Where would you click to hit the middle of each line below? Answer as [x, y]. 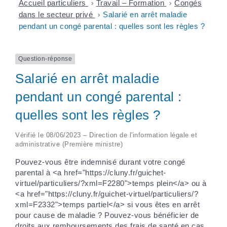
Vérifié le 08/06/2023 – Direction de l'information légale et [106, 135]
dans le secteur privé [57, 15]
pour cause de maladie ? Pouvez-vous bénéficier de [107, 215]
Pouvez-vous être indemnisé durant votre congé [100, 162]
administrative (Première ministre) [69, 144]
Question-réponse [45, 59]
